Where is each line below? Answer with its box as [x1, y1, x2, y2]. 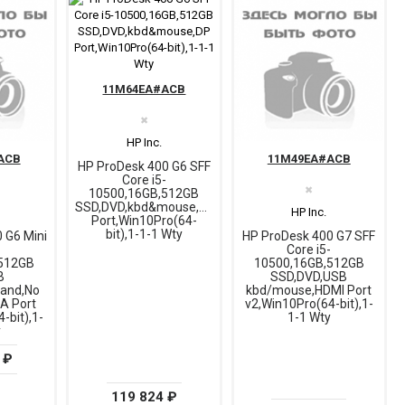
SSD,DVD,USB [270, 268, 348, 284]
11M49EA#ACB [267, 151, 351, 165]
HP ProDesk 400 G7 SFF [242, 228, 376, 243]
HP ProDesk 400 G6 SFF [77, 159, 211, 174]
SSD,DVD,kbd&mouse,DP [75, 200, 216, 215]
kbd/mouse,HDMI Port [246, 282, 372, 297]
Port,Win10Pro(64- [90, 213, 197, 229]
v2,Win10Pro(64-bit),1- [244, 296, 373, 311]
